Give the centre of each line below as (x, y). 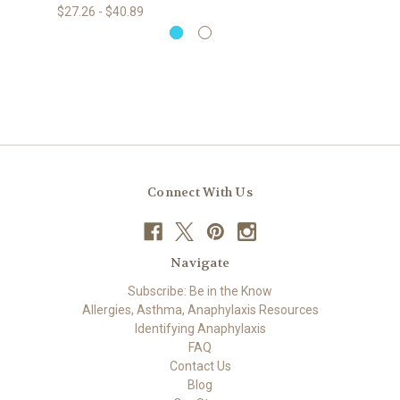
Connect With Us (200, 192)
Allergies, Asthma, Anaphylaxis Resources (200, 309)
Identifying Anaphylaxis (200, 328)
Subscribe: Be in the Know (200, 291)
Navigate (200, 262)
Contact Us (200, 366)
